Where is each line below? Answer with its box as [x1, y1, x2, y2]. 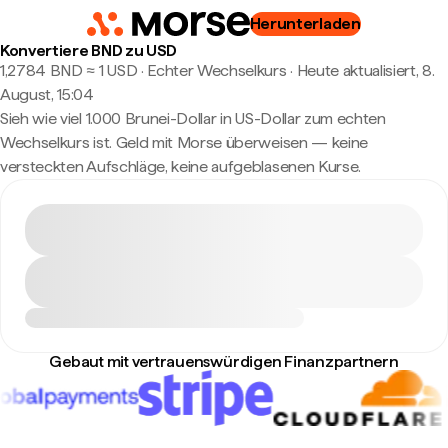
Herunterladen [249, 14, 361, 33]
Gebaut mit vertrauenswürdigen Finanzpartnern [49, 352, 399, 371]
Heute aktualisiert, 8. [296, 61, 435, 80]
